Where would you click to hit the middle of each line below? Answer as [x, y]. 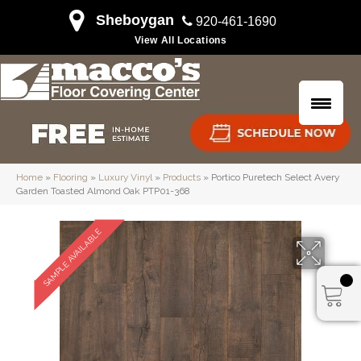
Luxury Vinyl [125, 178]
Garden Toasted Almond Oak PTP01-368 [103, 191]
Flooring [71, 178]
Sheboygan [135, 20]
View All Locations [180, 40]
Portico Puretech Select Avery [275, 178]
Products [182, 178]
